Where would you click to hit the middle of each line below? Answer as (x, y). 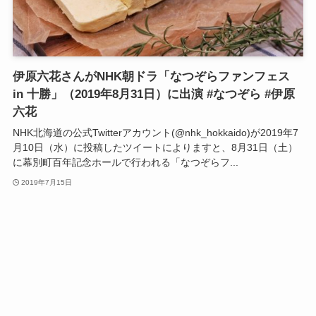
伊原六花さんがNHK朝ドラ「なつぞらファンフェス (151, 77)
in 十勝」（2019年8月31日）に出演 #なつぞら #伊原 (153, 94)
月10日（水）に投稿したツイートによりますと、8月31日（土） (155, 148)
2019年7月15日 (47, 182)
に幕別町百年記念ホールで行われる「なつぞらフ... (125, 163)
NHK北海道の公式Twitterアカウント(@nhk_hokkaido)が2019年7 (155, 133)
